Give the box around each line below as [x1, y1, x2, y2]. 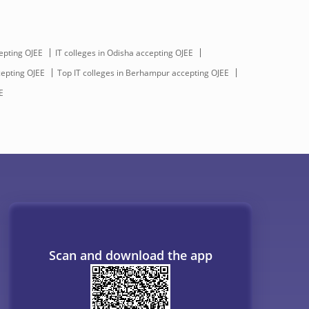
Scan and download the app [48, 247, 212, 264]
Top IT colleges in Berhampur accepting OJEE [57, 66, 229, 79]
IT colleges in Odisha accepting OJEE [54, 46, 193, 59]
